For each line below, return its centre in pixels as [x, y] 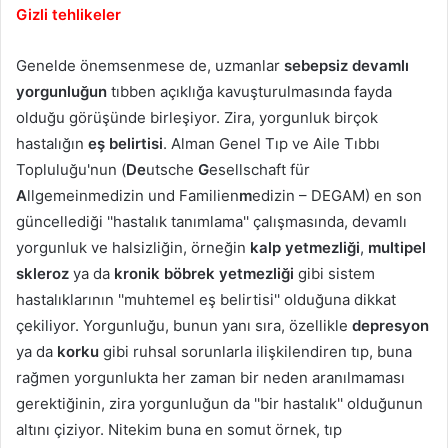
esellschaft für [259, 169]
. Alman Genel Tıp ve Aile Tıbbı [271, 143]
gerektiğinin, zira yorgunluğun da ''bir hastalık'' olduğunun [219, 403]
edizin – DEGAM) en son [337, 195]
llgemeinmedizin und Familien [133, 195]
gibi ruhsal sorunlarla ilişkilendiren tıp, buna [255, 351]
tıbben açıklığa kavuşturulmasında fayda [249, 91]
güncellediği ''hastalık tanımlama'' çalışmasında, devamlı [211, 221]
